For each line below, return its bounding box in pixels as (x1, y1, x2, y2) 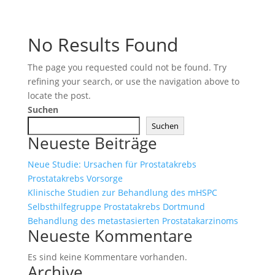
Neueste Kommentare (27, 225, 193, 247)
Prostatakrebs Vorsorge (27, 172, 123, 184)
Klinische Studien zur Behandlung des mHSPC (27, 187, 217, 198)
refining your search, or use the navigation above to (27, 76, 239, 87)
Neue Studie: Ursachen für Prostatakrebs (27, 158, 196, 170)
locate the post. (27, 90, 91, 101)
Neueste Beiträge (27, 132, 157, 154)
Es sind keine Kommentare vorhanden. (27, 251, 187, 263)
